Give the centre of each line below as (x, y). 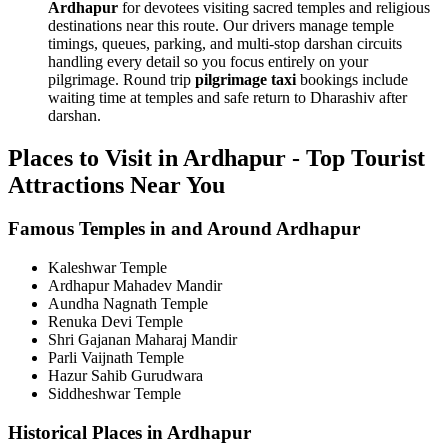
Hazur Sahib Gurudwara (125, 376)
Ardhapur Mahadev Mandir (135, 286)
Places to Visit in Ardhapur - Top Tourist (216, 157)
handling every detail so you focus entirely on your (208, 61)
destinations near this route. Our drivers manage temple (221, 25)
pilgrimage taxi (245, 79)
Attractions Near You (116, 184)
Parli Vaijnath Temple (116, 358)
